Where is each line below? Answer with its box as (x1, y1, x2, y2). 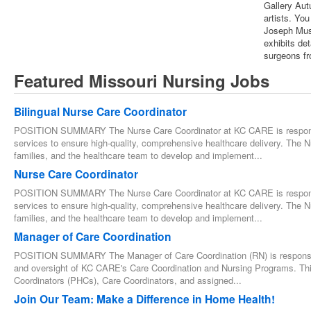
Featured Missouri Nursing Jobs (14, 69, 269, 92)
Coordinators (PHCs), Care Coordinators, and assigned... (14, 274, 242, 287)
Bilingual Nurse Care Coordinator (14, 103, 187, 119)
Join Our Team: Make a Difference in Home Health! (14, 291, 275, 307)
